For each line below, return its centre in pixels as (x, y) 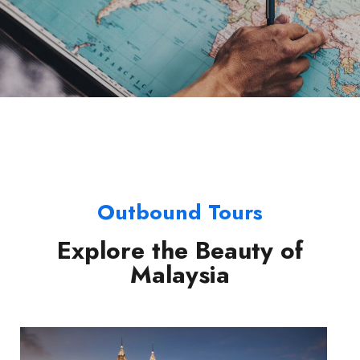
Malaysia (180, 275)
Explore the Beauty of (180, 251)
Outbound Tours (180, 213)
